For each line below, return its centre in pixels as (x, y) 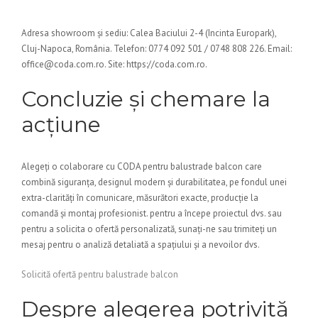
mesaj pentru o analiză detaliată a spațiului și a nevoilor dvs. (141, 245)
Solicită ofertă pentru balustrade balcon (100, 274)
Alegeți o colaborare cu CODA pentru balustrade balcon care (142, 166)
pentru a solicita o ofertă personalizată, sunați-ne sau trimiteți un (149, 229)
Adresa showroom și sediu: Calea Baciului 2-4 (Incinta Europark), (149, 33)
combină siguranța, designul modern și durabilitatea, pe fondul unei (154, 182)
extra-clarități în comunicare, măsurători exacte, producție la (140, 198)
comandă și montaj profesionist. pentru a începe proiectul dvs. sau (152, 213)
